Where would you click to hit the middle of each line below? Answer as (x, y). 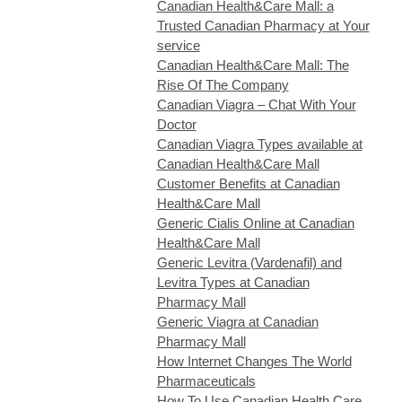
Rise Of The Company (223, 85)
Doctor (176, 124)
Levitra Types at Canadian (233, 282)
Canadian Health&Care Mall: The (253, 65)
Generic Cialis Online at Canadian (255, 223)
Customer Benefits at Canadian (248, 184)
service (178, 45)
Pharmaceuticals (206, 381)
